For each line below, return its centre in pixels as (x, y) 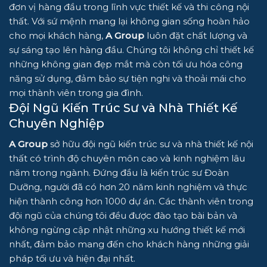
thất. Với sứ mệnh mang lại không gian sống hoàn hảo (129, 21)
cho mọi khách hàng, (57, 36)
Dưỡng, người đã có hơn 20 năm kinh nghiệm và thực (128, 187)
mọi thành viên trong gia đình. (76, 93)
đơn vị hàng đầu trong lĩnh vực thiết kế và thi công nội (129, 7)
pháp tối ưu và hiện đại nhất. (72, 259)
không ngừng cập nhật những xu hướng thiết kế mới (127, 230)
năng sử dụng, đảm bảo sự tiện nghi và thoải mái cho (128, 79)
